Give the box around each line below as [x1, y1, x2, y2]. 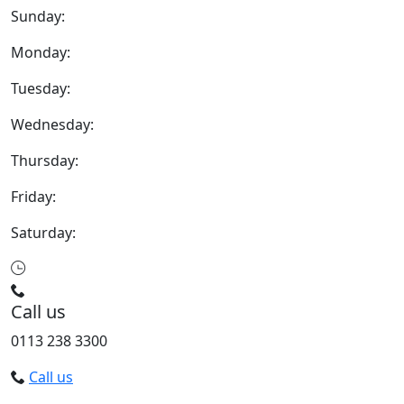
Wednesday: [11, 115, 94, 134]
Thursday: [11, 151, 78, 170]
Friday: [11, 187, 56, 207]
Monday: [11, 42, 70, 62]
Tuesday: [11, 78, 70, 98]
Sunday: [11, 6, 65, 26]
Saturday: [11, 223, 76, 243]
